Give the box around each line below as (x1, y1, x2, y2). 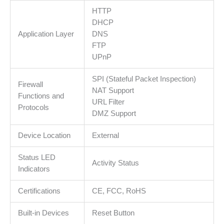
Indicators (17, 164, 50, 173)
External (91, 131, 119, 139)
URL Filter (91, 97, 124, 106)
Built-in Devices (17, 208, 69, 217)
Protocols (17, 103, 49, 111)
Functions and (17, 91, 64, 100)
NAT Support (91, 86, 134, 94)
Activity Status (91, 158, 139, 167)
